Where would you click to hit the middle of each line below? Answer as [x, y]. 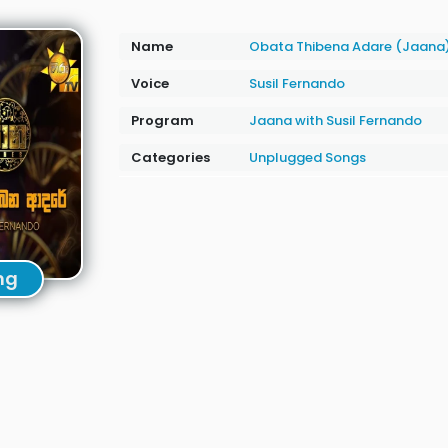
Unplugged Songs [307, 157]
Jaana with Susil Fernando [335, 120]
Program [162, 120]
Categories [170, 157]
